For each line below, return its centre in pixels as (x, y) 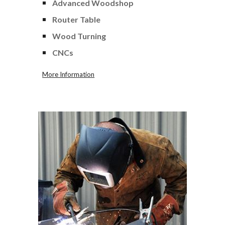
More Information (69, 75)
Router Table (77, 20)
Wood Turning (79, 36)
